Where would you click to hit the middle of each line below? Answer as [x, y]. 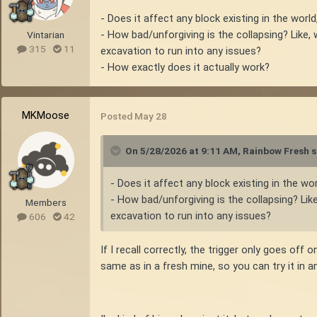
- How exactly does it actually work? [185, 67]
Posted [117, 116]
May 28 [151, 116]
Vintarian [46, 35]
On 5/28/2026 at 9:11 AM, [184, 151]
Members [46, 203]
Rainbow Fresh [276, 151]
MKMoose [46, 116]
